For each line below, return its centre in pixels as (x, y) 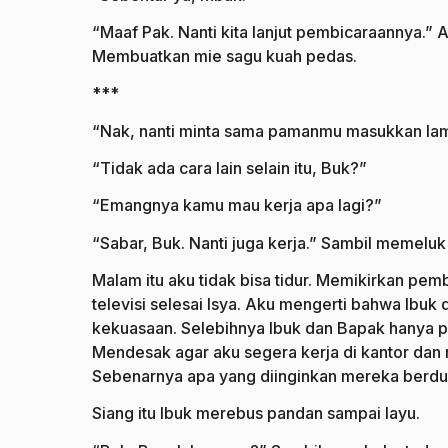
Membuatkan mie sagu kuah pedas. (224, 56)
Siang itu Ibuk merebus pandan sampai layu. (256, 413)
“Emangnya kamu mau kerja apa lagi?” (237, 205)
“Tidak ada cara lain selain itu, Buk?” (229, 168)
